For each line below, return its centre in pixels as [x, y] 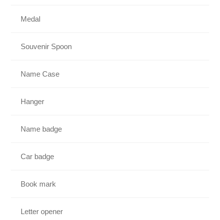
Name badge [41, 129]
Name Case [40, 74]
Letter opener [42, 211]
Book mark [39, 184]
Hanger [33, 101]
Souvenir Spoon [46, 46]
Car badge [38, 156]
